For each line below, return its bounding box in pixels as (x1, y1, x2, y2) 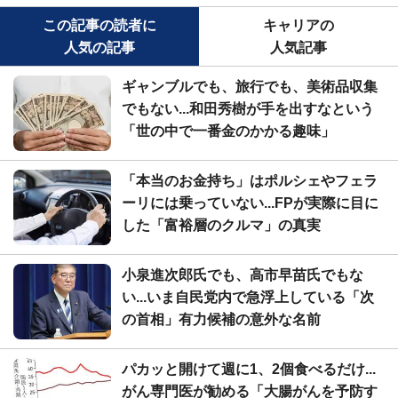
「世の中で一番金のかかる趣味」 (122, 123, 335, 139)
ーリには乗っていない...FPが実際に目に (122, 195, 378, 211)
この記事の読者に (43, 17, 156, 33)
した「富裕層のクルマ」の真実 (122, 217, 321, 233)
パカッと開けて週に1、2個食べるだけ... (122, 361, 376, 377)
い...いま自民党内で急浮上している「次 (122, 289, 374, 305)
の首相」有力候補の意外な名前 (122, 311, 321, 327)
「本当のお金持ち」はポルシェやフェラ (122, 172, 378, 188)
